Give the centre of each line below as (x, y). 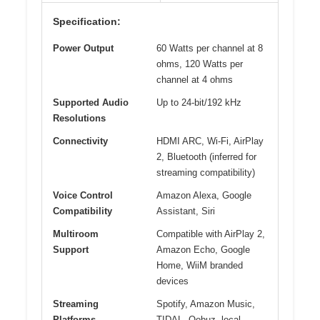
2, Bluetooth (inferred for (206, 156)
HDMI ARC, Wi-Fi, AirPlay (210, 141)
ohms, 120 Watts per (200, 64)
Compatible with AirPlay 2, (211, 234)
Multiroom (76, 234)
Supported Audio (91, 102)
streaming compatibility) (206, 172)
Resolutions (79, 118)
